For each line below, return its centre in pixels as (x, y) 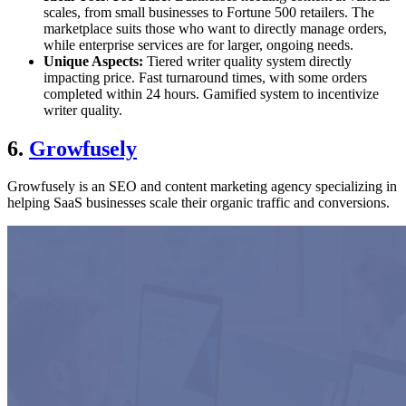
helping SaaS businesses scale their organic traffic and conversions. (198, 203)
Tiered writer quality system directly (247, 61)
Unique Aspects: (93, 61)
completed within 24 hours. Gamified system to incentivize (211, 93)
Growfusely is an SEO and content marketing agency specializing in (202, 187)
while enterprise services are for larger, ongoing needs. (198, 44)
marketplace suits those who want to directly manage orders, (215, 28)
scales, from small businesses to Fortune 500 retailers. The (209, 12)
